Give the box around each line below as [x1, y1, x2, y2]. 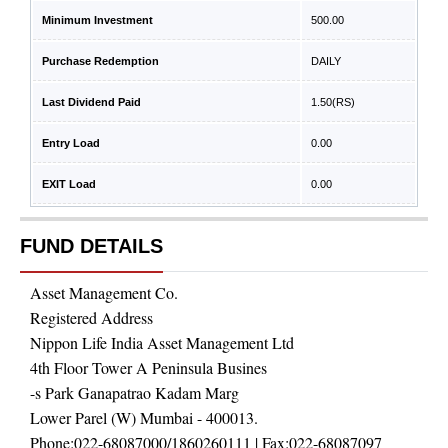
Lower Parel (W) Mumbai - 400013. [30, 407, 258, 428]
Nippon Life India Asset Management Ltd [30, 332, 294, 353]
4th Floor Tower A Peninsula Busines [30, 357, 267, 378]
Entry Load [42, 137, 100, 149]
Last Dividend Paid [42, 96, 141, 108]
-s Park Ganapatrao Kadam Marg [30, 382, 239, 403]
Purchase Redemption [42, 55, 159, 67]
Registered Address [30, 307, 153, 328]
